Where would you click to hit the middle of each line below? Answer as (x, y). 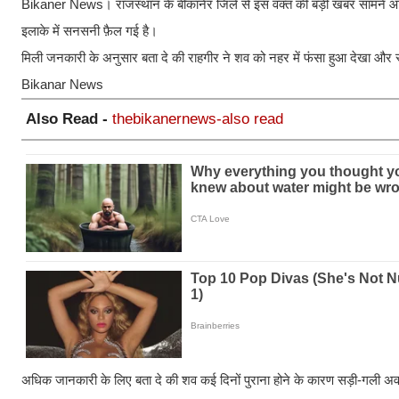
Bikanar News (62, 85)
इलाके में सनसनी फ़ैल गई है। (90, 31)
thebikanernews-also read (198, 119)
